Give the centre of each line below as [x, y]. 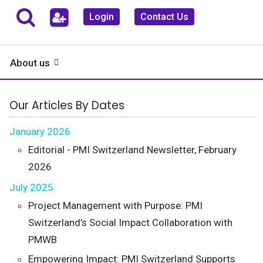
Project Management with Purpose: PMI [115, 205]
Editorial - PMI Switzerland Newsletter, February [132, 150]
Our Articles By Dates [67, 105]
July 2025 [31, 187]
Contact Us [164, 17]
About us [30, 63]
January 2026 [40, 131]
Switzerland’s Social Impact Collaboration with [130, 222]
